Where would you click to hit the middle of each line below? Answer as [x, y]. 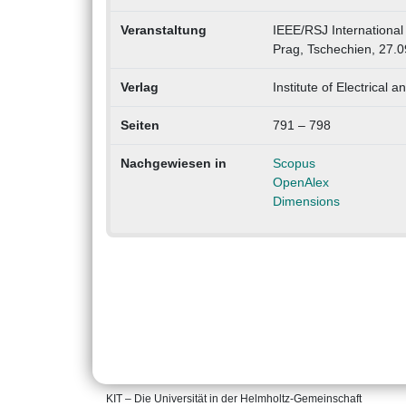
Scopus [294, 164]
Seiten [140, 126]
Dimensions [306, 202]
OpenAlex [300, 183]
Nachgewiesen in [173, 164]
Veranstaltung [163, 30]
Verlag [139, 87]
